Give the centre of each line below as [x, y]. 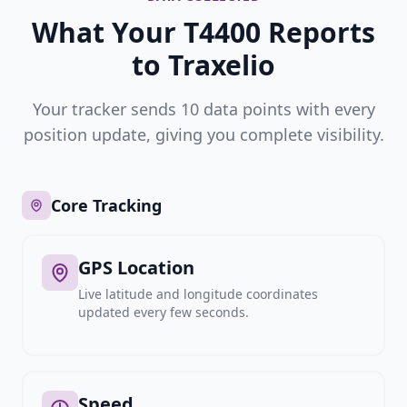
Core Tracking [106, 205]
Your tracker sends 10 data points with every [203, 109]
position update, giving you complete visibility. [203, 134]
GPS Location [136, 268]
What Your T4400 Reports [203, 32]
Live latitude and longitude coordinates [198, 294]
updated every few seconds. [164, 312]
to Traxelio [203, 65]
